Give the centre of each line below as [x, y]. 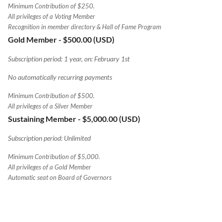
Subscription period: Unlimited [49, 138]
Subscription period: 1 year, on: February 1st [69, 58]
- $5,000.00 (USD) [109, 118]
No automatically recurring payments [60, 77]
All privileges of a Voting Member [52, 16]
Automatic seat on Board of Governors [60, 177]
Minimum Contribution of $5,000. [54, 157]
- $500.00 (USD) [86, 39]
